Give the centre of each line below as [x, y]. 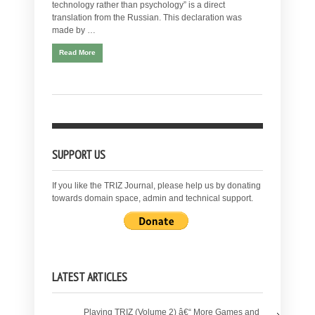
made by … [74, 31]
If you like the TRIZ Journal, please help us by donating [156, 186]
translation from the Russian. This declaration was [147, 18]
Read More [77, 53]
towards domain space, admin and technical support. [153, 199]
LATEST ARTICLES [90, 277]
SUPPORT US [79, 155]
